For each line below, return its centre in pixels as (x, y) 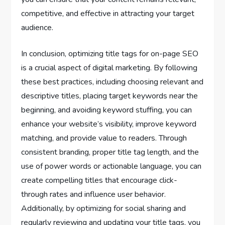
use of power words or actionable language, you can (111, 166)
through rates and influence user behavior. (94, 194)
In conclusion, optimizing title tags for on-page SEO (110, 53)
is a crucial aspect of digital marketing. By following (109, 68)
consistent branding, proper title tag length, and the (110, 152)
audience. (37, 27)
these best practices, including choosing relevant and (113, 82)
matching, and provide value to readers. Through (104, 138)
